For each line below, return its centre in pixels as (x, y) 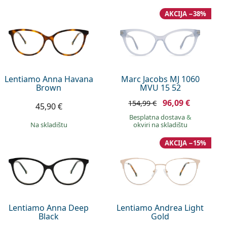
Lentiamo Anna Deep (49, 208)
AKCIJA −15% (185, 143)
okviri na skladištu (160, 124)
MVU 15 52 (160, 87)
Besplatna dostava (158, 117)
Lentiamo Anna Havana (49, 79)
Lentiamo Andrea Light (160, 208)
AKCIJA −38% (185, 14)
